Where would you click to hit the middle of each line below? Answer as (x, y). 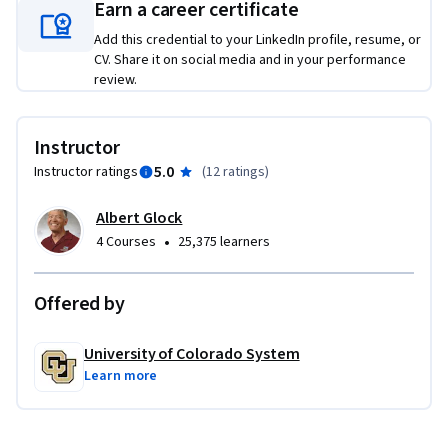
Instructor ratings (86, 172)
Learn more (121, 376)
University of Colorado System (192, 354)
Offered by (79, 304)
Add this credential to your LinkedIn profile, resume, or (257, 40)
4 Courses (126, 242)
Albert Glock (139, 218)
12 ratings (235, 172)
